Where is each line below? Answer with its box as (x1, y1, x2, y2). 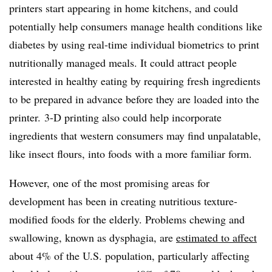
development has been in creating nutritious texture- (9, 194, 237, 208)
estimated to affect (176, 230, 257, 245)
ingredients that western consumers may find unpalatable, (9, 128, 261, 143)
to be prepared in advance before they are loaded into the (9, 92, 259, 106)
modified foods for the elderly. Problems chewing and (9, 212, 245, 226)
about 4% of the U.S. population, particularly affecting (9, 248, 250, 263)
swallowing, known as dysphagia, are (9, 230, 176, 245)
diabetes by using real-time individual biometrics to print (9, 37, 259, 52)
